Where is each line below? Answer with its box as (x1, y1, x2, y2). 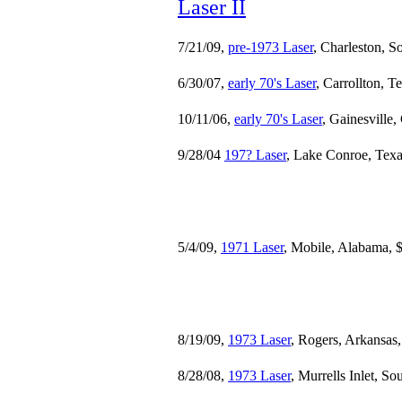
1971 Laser (221, 240, 284, 255)
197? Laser (224, 147, 286, 162)
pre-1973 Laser (228, 39, 313, 55)
